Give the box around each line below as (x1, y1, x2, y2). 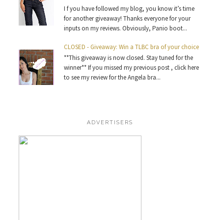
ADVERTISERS (87, 119, 133, 126)
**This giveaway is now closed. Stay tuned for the (64, 54, 193, 62)
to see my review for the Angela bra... (64, 73, 161, 82)
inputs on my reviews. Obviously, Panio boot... (64, 24, 188, 32)
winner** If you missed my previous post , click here (64, 63, 199, 72)
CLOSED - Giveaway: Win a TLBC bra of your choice (64, 42, 199, 51)
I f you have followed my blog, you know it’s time (64, 4, 195, 13)
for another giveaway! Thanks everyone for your (64, 14, 191, 23)
